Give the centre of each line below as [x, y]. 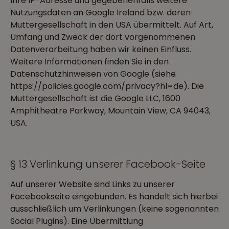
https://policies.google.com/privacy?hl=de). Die [107, 86]
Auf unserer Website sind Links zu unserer [93, 184]
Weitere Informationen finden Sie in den [89, 62]
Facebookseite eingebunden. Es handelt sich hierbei [114, 197]
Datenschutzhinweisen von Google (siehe [93, 74]
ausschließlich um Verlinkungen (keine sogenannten [114, 209]
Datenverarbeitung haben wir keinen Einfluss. [101, 49]
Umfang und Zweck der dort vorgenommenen [103, 37]
